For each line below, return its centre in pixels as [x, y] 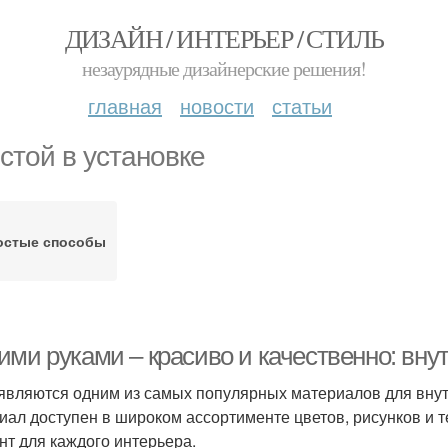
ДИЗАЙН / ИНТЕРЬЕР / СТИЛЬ [224, 38]
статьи [302, 105]
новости [217, 105]
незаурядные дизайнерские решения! [224, 68]
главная [125, 105]
